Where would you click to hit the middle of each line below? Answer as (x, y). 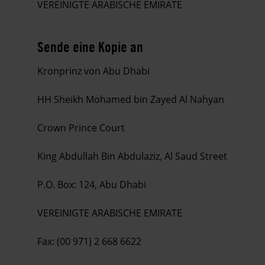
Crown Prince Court (81, 127)
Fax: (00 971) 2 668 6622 (89, 241)
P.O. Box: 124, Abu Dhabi (92, 184)
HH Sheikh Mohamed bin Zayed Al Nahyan (131, 99)
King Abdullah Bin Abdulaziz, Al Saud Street (132, 156)
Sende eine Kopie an (90, 46)
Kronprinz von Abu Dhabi (93, 71)
